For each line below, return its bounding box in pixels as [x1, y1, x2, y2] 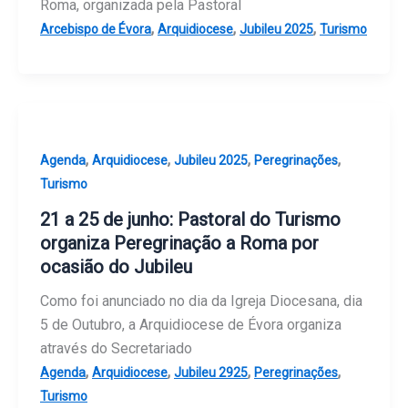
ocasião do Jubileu [40, 256, 192, 279]
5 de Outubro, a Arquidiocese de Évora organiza [40, 316, 342, 334]
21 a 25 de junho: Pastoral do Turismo [40, 209, 341, 231]
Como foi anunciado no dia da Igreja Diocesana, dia [40, 292, 362, 311]
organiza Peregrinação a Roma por [40, 232, 319, 255]
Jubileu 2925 [174, 365, 248, 381]
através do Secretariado [40, 340, 192, 358]
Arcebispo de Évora [40, 21, 151, 36]
